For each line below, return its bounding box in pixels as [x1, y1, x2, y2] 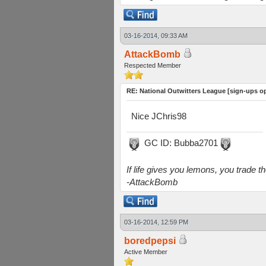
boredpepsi [124, 236, 176, 246]
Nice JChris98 [131, 111, 186, 121]
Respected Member [124, 62, 181, 69]
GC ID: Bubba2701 [142, 138, 218, 148]
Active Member [124, 248, 167, 255]
